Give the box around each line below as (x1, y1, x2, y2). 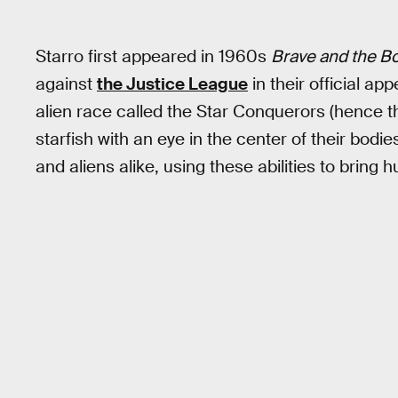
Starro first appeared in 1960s (36, 44, 271, 68)
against (36, 72, 97, 95)
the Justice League (97, 72, 248, 95)
